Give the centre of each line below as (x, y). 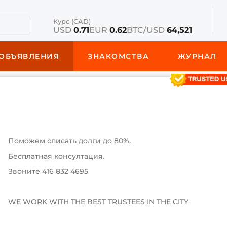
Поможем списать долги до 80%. (70, 141)
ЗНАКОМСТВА (119, 56)
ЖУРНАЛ (197, 56)
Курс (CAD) (72, 21)
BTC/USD (146, 30)
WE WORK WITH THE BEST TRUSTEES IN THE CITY (99, 202)
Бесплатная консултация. (56, 156)
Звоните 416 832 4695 (48, 171)
